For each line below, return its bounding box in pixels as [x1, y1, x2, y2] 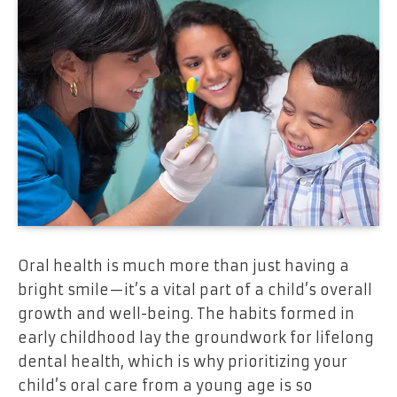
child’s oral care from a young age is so [18, 376, 313, 394]
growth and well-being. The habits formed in [18, 304, 354, 323]
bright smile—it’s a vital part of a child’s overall [18, 280, 372, 299]
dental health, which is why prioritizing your [18, 352, 347, 370]
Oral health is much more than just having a [18, 256, 349, 275]
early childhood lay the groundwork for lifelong [18, 328, 374, 346]
